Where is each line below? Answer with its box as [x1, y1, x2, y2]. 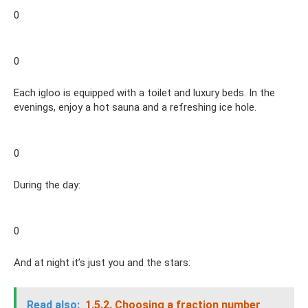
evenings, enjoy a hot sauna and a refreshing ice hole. [14, 100, 256, 113]
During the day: [14, 178, 80, 191]
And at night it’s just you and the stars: [14, 256, 190, 269]
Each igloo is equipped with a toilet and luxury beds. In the [14, 86, 275, 99]
